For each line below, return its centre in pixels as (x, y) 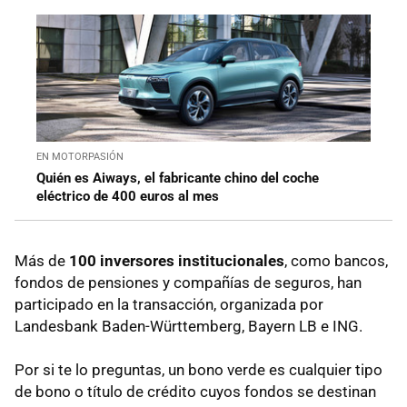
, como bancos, (336, 261)
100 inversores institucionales (177, 261)
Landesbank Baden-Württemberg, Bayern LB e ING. (189, 327)
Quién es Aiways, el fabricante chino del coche (178, 179)
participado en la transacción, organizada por (169, 305)
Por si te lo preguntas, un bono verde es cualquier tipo (199, 370)
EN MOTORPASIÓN (80, 157)
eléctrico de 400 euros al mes (128, 197)
